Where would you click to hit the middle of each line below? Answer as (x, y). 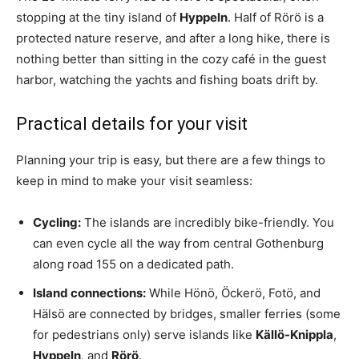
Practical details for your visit (132, 123)
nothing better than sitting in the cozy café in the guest (171, 58)
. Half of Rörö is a (276, 17)
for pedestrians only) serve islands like (144, 334)
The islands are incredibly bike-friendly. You (208, 222)
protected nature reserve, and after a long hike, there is (173, 38)
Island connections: (89, 292)
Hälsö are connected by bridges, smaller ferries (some (187, 313)
